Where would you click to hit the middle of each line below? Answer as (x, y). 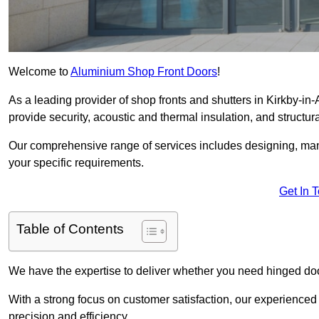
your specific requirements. (78, 163)
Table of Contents (70, 229)
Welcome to (40, 72)
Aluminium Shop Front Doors (144, 72)
